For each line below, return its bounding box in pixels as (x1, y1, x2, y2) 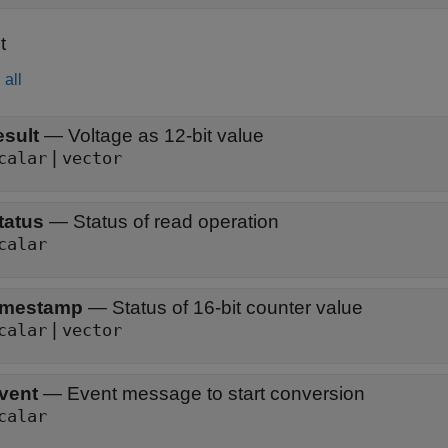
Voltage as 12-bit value (68, 125, 264, 146)
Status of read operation (73, 211, 279, 232)
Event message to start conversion (67, 383, 365, 404)
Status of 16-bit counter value (112, 297, 363, 318)
